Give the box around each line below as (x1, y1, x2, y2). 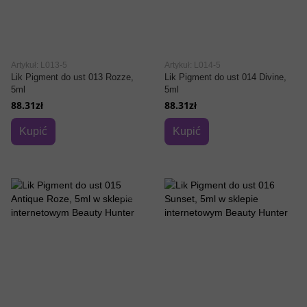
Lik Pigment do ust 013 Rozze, (11, 72, 134, 82)
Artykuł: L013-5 (11, 60, 67, 70)
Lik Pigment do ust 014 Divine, (164, 72, 286, 82)
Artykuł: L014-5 (164, 60, 221, 70)
